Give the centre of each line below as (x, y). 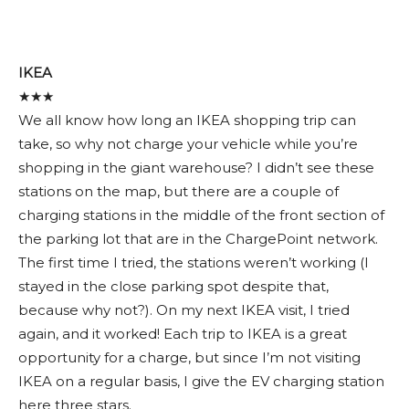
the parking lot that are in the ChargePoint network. (198, 238)
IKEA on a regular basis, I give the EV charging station (201, 381)
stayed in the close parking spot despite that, (173, 286)
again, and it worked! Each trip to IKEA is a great (183, 333)
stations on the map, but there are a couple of (178, 191)
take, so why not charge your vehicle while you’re (188, 143)
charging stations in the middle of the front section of (201, 215)
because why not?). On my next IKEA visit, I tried (184, 309)
